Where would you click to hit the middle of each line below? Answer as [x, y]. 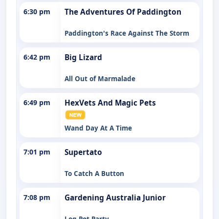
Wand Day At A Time [98, 128]
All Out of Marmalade [100, 78]
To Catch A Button [94, 173]
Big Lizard [83, 57]
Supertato [83, 152]
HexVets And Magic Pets [110, 103]
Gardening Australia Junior [115, 197]
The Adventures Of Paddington [123, 12]
